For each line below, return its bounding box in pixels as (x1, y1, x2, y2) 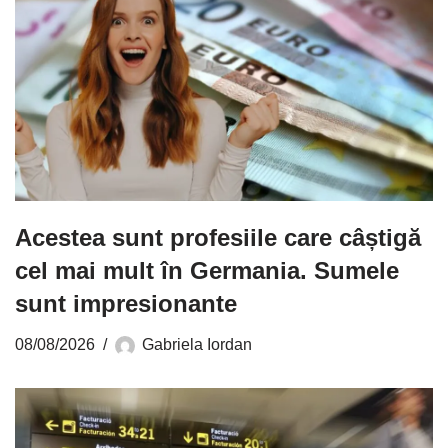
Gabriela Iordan (142, 334, 252, 353)
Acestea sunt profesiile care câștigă (15, 223, 421, 251)
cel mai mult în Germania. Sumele (15, 256, 399, 284)
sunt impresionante (15, 289, 237, 317)
